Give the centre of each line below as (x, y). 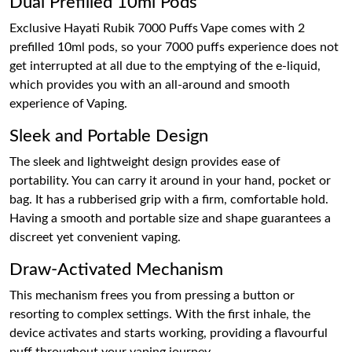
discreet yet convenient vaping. (95, 238)
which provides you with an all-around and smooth (150, 85)
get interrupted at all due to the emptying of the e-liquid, (165, 66)
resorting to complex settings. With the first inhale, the (160, 315)
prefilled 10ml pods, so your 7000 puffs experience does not (174, 48)
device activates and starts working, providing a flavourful (169, 334)
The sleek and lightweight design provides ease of (145, 162)
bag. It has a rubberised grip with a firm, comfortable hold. (169, 200)
